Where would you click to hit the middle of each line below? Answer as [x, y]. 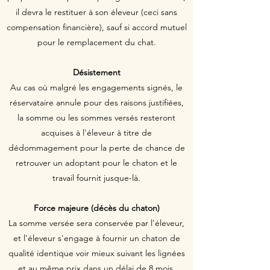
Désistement [96, 72]
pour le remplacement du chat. [96, 42]
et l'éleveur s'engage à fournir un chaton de [96, 238]
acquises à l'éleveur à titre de [96, 133]
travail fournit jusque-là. [96, 178]
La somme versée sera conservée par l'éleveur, [96, 223]
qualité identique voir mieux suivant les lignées [96, 253]
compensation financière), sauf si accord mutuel [96, 27]
